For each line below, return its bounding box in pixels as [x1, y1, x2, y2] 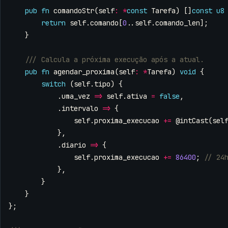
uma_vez [62, 92, 90, 101]
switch [41, 79, 66, 89]
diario [62, 140, 86, 150]
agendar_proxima [53, 67, 115, 77]
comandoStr [53, 6, 94, 16]
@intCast [176, 116, 208, 126]
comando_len [155, 18, 200, 28]
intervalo [62, 104, 98, 113]
